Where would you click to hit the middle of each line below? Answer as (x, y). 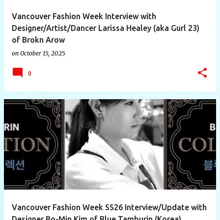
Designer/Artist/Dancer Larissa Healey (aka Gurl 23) (106, 28)
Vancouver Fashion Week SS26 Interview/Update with (109, 207)
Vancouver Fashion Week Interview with (84, 16)
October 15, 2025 (43, 53)
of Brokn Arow (38, 40)
